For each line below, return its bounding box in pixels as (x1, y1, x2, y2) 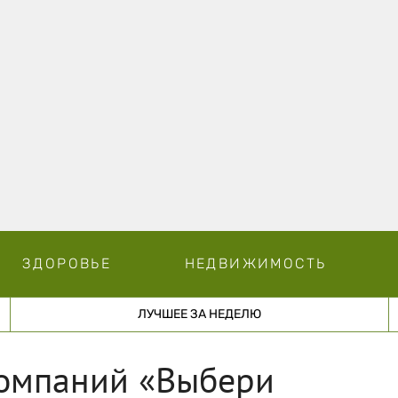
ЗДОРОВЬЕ (21, 254, 112, 272)
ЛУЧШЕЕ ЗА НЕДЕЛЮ (137, 306, 261, 322)
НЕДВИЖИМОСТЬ (184, 254, 327, 272)
